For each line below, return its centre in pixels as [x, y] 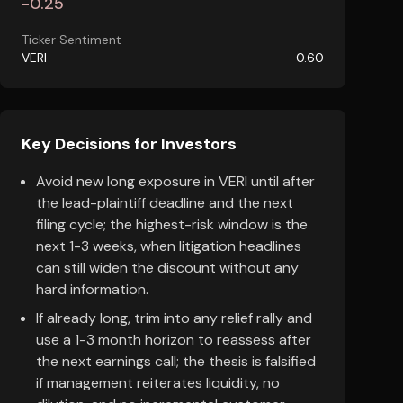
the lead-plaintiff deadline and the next [165, 203]
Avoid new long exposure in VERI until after [175, 181]
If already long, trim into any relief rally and [174, 318]
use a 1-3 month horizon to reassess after [174, 340]
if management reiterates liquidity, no [158, 383]
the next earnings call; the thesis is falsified [176, 361]
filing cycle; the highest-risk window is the [172, 224]
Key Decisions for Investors [129, 144]
